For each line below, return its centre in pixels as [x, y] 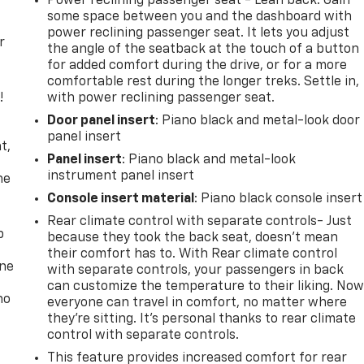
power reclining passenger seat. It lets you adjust [199, 33]
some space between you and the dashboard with [200, 17]
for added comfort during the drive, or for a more [197, 65]
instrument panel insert [121, 176]
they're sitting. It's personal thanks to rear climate [202, 319]
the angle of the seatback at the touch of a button [204, 49]
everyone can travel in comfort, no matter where [197, 303]
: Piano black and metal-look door [258, 121]
